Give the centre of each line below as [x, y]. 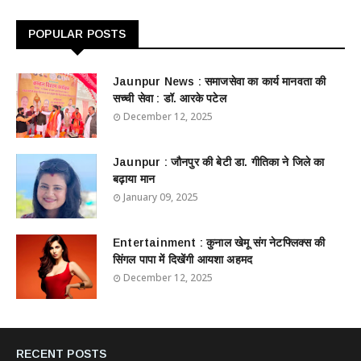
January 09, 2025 [161, 197]
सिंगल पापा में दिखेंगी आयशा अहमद [183, 259]
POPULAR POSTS [77, 34]
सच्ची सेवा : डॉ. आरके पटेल [170, 98]
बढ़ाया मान [134, 179]
